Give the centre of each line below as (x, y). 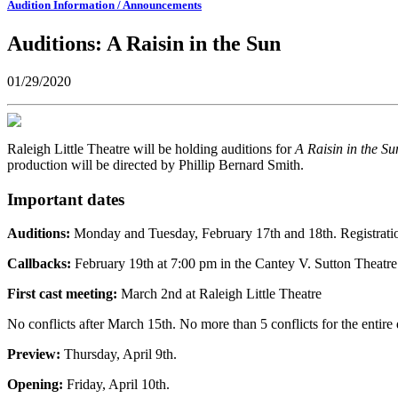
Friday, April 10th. (118, 385)
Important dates (66, 199)
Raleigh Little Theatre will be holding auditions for (149, 148)
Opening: (37, 385)
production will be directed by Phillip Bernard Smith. (155, 164)
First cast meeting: (62, 294)
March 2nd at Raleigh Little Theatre (219, 294)
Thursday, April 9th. (120, 354)
